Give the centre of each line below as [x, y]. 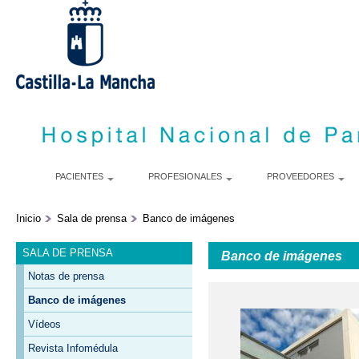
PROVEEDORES [301, 176]
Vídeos [44, 324]
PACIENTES [80, 176]
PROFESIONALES [186, 176]
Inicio [28, 218]
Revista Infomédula [73, 348]
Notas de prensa [66, 276]
